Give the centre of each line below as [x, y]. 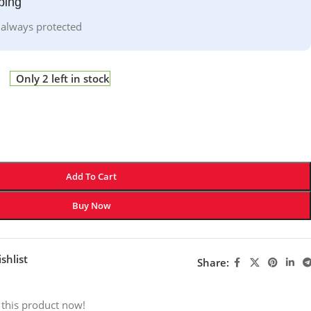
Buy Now [91, 205]
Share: [213, 262]
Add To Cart [92, 176]
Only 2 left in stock [63, 78]
